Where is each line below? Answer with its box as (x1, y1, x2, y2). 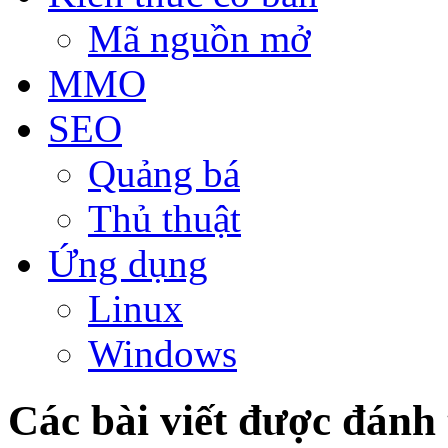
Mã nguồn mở (88, 17, 311, 60)
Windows (88, 332, 237, 375)
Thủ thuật (88, 197, 241, 240)
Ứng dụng (48, 242, 208, 285)
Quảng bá (88, 152, 240, 195)
